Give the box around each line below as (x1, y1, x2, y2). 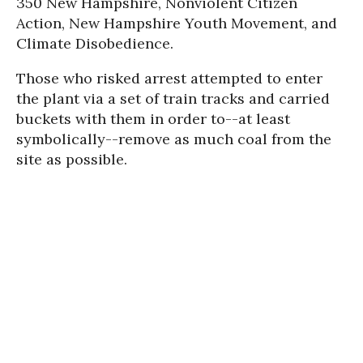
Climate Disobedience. (16, 34, 173, 53)
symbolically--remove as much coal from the (16, 130, 331, 148)
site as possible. (16, 150, 127, 169)
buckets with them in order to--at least (16, 109, 290, 128)
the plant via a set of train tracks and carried (16, 89, 330, 108)
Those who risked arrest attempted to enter (16, 69, 322, 88)
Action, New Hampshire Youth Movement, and (16, 14, 337, 32)
